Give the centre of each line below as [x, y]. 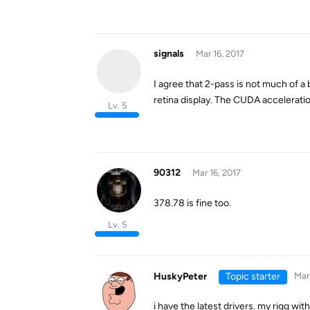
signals [169, 54]
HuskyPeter [180, 276]
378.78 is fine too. [192, 203]
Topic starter [253, 276]
